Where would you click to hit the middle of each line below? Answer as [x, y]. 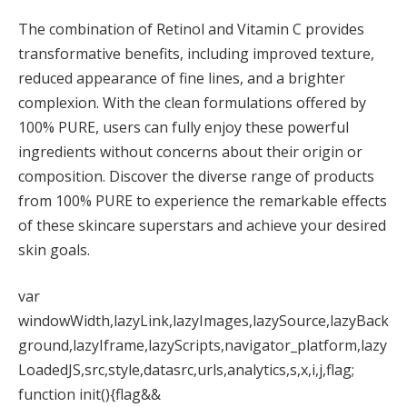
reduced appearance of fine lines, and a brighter [182, 78]
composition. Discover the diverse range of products [196, 176]
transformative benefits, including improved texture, [196, 53]
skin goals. [54, 249]
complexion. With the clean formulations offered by [192, 102]
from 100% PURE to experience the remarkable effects [203, 200]
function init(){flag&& [89, 395]
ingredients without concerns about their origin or [190, 151]
